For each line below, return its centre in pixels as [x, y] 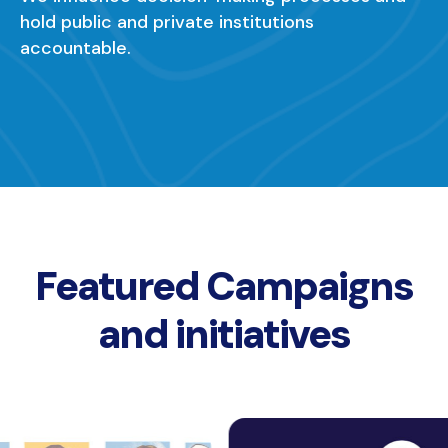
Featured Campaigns [224, 286]
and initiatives [224, 334]
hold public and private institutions [167, 22]
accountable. [75, 48]
